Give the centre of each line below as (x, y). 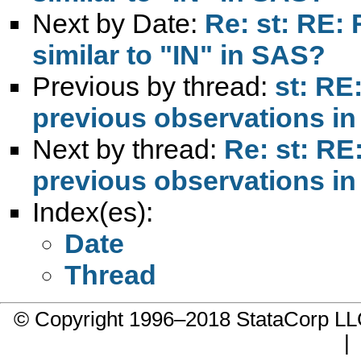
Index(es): (93, 212)
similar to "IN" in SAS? (179, 54)
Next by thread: (128, 149)
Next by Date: (118, 23)
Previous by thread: (154, 86)
